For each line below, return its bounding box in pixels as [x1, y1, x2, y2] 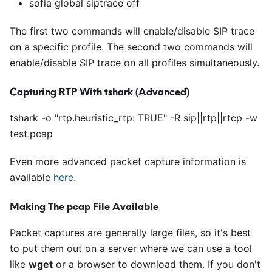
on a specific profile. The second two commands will [10, 41, 253, 53]
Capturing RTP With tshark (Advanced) [10, 86, 189, 98]
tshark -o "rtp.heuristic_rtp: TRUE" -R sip [10, 112, 197, 124]
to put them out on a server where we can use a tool [10, 242, 252, 254]
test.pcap [10, 127, 53, 140]
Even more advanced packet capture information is [10, 155, 246, 168]
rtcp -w [223, 112, 257, 124]
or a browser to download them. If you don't [53, 258, 260, 270]
